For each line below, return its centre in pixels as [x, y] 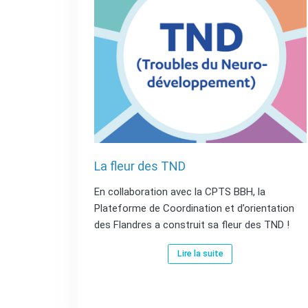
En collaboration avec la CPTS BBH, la [179, 192]
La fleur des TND [140, 166]
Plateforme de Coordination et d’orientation [194, 208]
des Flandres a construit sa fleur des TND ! [191, 225]
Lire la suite [200, 254]
